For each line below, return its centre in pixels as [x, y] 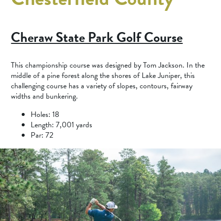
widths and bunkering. [46, 96]
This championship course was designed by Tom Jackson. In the [108, 65]
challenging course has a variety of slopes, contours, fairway [102, 86]
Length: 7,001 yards [63, 125]
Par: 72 [42, 135]
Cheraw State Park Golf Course [97, 37]
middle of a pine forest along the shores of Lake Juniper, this [103, 75]
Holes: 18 [45, 115]
